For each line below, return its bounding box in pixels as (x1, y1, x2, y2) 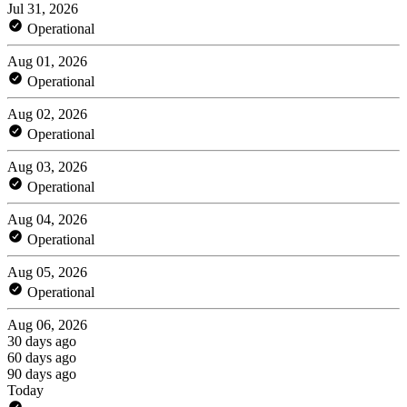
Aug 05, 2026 (7, 263, 87, 280)
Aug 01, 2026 (7, 53, 87, 69)
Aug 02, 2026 (7, 105, 87, 122)
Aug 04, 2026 (7, 211, 87, 227)
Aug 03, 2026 (7, 158, 87, 174)
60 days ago (7, 349, 76, 365)
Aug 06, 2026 (7, 316, 87, 333)
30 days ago (7, 333, 76, 349)
